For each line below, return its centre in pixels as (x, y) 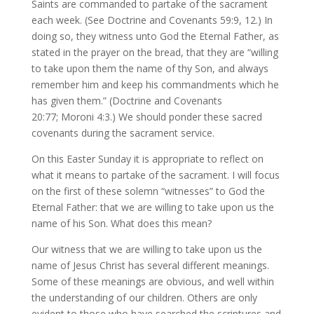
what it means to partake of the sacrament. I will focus (155, 175)
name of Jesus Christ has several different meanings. (150, 265)
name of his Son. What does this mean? (121, 223)
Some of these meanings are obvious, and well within (152, 281)
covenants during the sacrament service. (123, 133)
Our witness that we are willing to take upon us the (146, 249)
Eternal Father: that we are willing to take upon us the (152, 207)
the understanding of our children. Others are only (144, 298)
